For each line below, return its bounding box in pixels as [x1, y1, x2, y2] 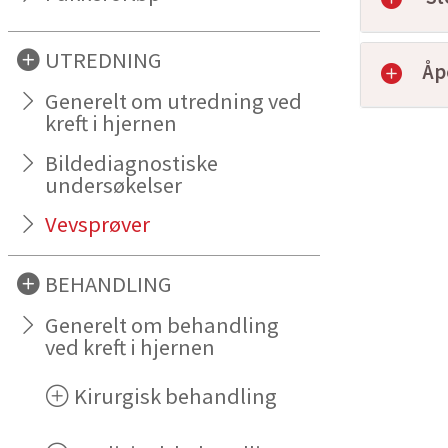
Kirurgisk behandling [74, 382, 278, 411]
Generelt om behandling [45, 311, 280, 340]
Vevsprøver [45, 210, 151, 239]
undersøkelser [45, 170, 183, 199]
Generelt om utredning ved [45, 86, 303, 115]
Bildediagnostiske [45, 148, 219, 177]
